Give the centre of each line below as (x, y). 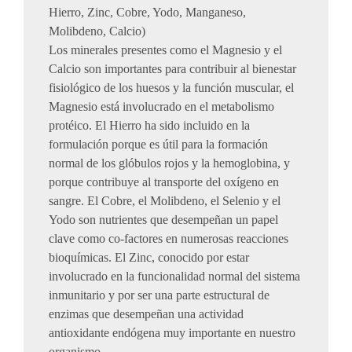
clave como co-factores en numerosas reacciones (169, 238)
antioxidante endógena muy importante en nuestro (172, 333)
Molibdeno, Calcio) (97, 31)
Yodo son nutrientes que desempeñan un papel (163, 220)
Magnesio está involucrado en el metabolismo (161, 106)
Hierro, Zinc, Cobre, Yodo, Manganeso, (147, 12)
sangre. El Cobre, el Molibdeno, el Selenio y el (165, 201)
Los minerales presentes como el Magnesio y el (165, 50)
